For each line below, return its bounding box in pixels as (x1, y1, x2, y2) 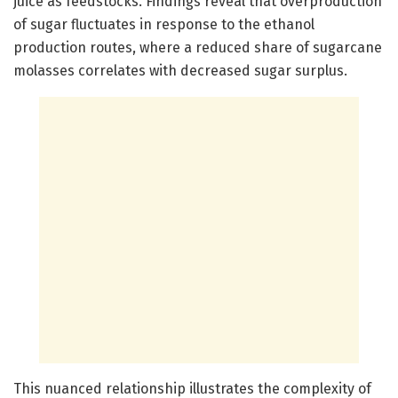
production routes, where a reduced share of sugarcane (13, 38, 382, 56)
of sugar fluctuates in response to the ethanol (13, 15, 314, 33)
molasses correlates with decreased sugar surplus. (13, 61, 347, 79)
